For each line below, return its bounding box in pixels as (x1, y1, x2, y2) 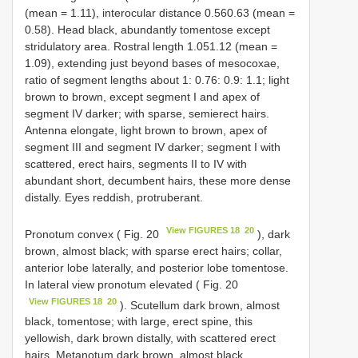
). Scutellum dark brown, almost (117, 298, 280, 312)
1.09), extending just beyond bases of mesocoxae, (25, 56, 280, 70)
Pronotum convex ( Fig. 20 (25, 227, 162, 241)
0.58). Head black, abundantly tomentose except (25, 22, 270, 36)
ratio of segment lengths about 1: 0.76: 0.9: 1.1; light (25, 73, 289, 86)
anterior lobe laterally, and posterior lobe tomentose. (25, 261, 288, 274)
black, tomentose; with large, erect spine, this (25, 315, 253, 328)
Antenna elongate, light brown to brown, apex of (25, 123, 267, 137)
